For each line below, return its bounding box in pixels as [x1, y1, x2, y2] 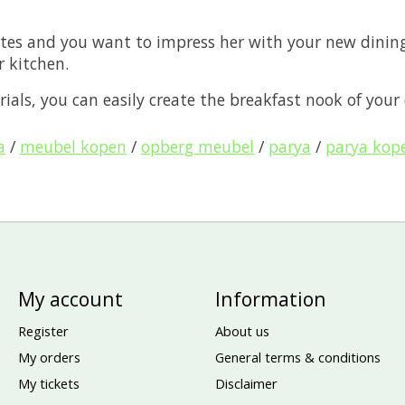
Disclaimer [214, 374, 278, 393]
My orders [17, 347, 80, 366]
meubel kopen [20, 135, 127, 157]
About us [214, 321, 269, 340]
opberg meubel [141, 135, 254, 157]
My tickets [17, 374, 80, 393]
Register [17, 321, 69, 340]
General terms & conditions [214, 347, 381, 366]
